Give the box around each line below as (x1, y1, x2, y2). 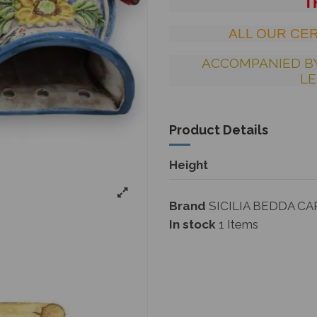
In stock (169, 217, 216, 231)
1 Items (219, 217, 258, 231)
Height (169, 157, 208, 172)
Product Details (169, 122, 268, 137)
